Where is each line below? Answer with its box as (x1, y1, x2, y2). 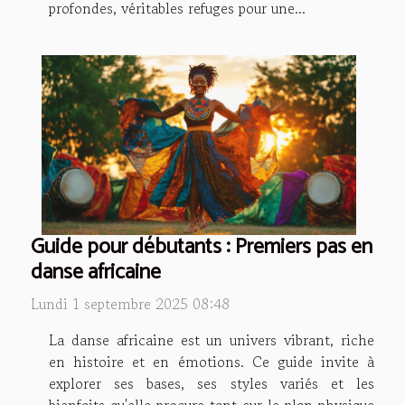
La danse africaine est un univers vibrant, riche (49, 328, 374, 351)
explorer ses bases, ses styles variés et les (49, 372, 374, 394)
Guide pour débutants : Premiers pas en (31, 229, 372, 265)
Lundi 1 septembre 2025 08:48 (31, 292, 230, 315)
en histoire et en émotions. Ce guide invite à (49, 350, 374, 372)
